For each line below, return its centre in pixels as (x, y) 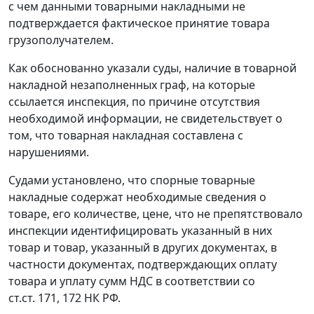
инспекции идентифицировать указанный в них (140, 231)
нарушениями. (49, 152)
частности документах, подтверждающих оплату (143, 265)
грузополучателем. (61, 40)
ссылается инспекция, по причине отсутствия (134, 102)
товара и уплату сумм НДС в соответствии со (132, 281)
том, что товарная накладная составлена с (126, 136)
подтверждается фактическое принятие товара (139, 23)
